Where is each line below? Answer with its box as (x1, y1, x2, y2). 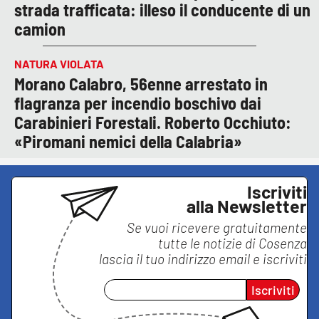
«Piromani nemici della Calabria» (14, 131, 242, 152)
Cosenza (258, 235, 307, 252)
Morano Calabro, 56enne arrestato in (14, 73, 268, 95)
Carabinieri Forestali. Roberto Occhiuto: (14, 112, 291, 133)
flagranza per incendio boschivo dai (14, 93, 261, 114)
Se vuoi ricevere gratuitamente (127, 219, 307, 236)
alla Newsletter (187, 195, 307, 217)
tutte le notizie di (158, 235, 258, 252)
